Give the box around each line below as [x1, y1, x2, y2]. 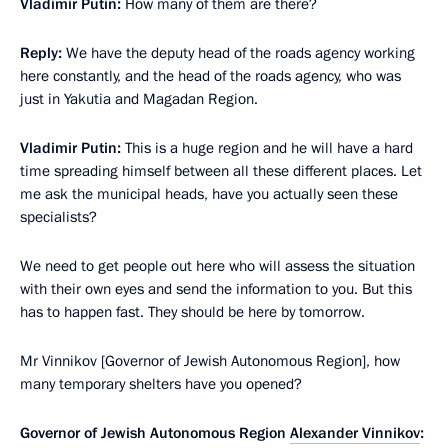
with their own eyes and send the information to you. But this [20, 279, 412, 299]
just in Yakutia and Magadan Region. [20, 89, 258, 109]
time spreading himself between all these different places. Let [20, 161, 422, 181]
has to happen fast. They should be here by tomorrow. [20, 302, 365, 322]
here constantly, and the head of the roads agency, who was [20, 66, 401, 86]
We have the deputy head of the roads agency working [62, 43, 415, 63]
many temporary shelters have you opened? [20, 374, 302, 394]
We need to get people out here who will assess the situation [20, 256, 415, 276]
